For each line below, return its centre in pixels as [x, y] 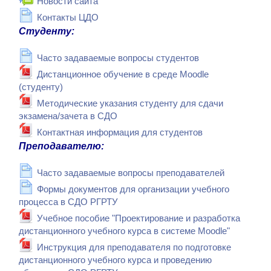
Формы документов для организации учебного [133, 190]
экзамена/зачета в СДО [68, 116]
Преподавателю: [61, 146]
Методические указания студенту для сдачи [130, 104]
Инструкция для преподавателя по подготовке [134, 248]
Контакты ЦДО [68, 18]
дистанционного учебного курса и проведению [115, 260]
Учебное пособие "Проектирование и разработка [139, 219]
